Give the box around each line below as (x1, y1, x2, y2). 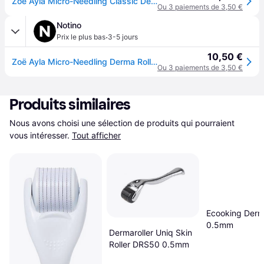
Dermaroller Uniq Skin (108, 227, 192, 238)
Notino (57, 20, 81, 30)
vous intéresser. (9, 130, 70, 140)
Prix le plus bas (57, 32, 105, 41)
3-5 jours (108, 32, 138, 41)
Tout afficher (72, 130, 121, 140)
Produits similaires (9, 95, 131, 114)
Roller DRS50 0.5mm (108, 239, 189, 250)
